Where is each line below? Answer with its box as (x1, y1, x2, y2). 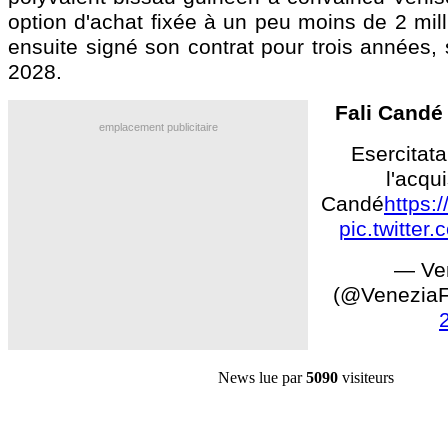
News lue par (218, 368, 306, 387)
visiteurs (338, 368, 394, 387)
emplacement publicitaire (98, 121, 218, 133)
